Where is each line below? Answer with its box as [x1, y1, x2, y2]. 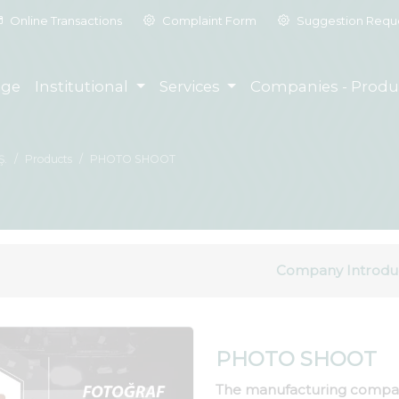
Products [25, 152, 72, 166]
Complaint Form [159, 12, 256, 28]
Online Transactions [7, 12, 122, 28]
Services [159, 77, 224, 96]
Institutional [35, 77, 133, 96]
